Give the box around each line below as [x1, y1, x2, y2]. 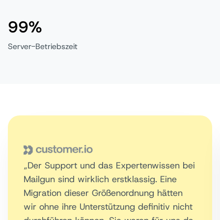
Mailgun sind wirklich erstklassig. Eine [24, 173, 177, 185]
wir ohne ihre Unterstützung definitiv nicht [24, 200, 192, 213]
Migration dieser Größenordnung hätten [24, 187, 183, 199]
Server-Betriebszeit [8, 41, 78, 52]
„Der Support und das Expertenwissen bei [24, 159, 195, 171]
